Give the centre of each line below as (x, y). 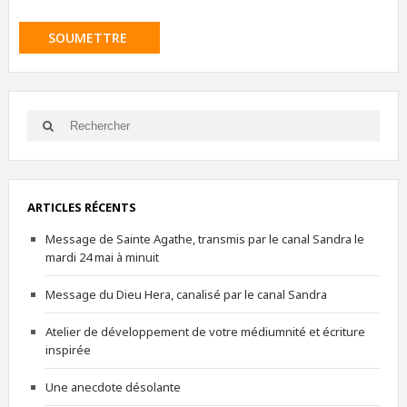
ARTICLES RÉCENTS (81, 207)
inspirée (68, 349)
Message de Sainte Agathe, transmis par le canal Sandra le (204, 238)
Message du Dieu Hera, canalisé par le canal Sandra (186, 294)
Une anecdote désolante (113, 387)
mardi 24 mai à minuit (102, 257)
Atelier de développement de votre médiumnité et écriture (205, 331)
